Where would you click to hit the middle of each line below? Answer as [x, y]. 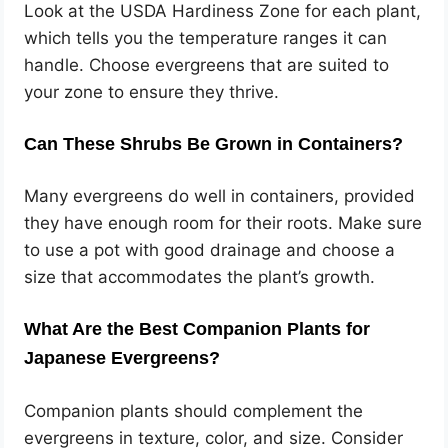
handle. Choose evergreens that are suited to [207, 65]
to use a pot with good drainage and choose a [210, 250]
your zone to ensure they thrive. [152, 92]
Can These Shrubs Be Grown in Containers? [214, 144]
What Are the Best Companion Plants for [197, 329]
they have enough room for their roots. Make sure [223, 223]
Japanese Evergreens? [122, 358]
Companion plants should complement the [194, 410]
